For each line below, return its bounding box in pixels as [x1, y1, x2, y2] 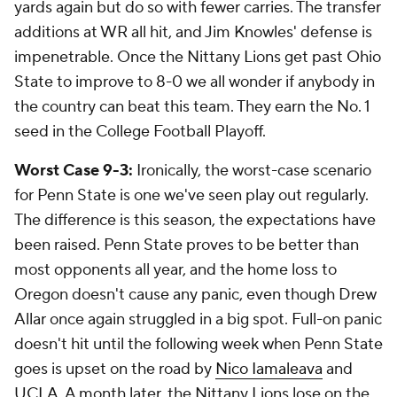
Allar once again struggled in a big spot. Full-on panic [14, 309, 382, 331]
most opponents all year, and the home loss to [14, 260, 337, 281]
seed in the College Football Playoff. [14, 121, 266, 143]
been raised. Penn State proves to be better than [14, 235, 359, 256]
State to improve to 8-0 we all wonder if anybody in [14, 72, 375, 93]
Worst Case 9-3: [14, 160, 136, 182]
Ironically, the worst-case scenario [136, 160, 371, 182]
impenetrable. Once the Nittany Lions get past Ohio [14, 47, 381, 68]
